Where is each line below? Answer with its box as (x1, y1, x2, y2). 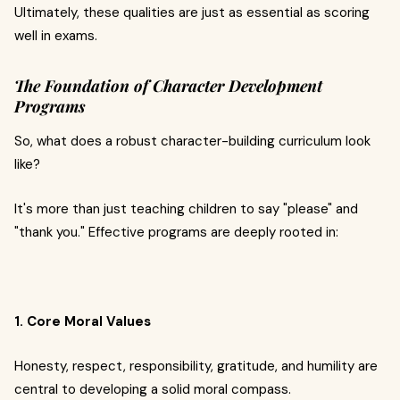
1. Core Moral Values (14, 312, 151, 330)
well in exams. (14, 27, 97, 45)
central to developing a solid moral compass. (14, 380, 291, 398)
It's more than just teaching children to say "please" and (14, 200, 358, 218)
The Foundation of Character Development (14, 75, 322, 96)
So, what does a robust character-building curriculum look (14, 132, 371, 150)
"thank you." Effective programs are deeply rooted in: (14, 223, 338, 241)
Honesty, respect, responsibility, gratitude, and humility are (14, 357, 378, 375)
